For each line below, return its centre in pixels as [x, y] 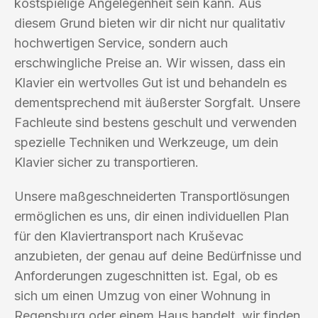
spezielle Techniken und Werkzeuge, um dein [146, 142]
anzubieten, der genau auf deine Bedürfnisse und [158, 256]
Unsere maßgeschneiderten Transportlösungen [152, 196]
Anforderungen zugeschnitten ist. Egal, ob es [146, 275]
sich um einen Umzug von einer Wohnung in [142, 295]
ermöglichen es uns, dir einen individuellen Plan [152, 216]
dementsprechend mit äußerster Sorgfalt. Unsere [157, 102]
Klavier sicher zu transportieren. [106, 162]
